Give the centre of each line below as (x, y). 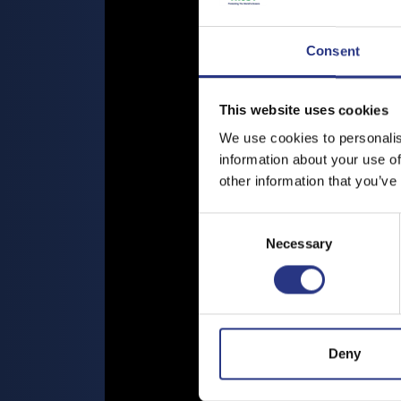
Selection (225, 244)
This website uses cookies (303, 110)
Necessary (299, 243)
